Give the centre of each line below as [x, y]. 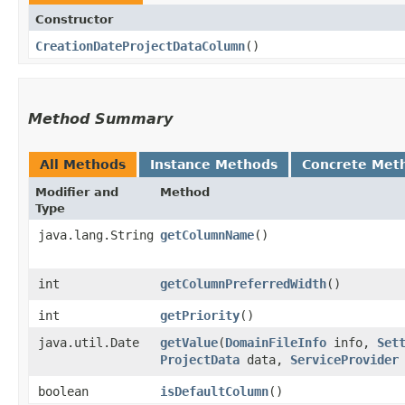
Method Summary [100, 118]
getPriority [200, 315]
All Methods [83, 164]
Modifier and [77, 192]
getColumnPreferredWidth [243, 283]
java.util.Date [89, 342]
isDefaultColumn [214, 391]
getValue [189, 342]
